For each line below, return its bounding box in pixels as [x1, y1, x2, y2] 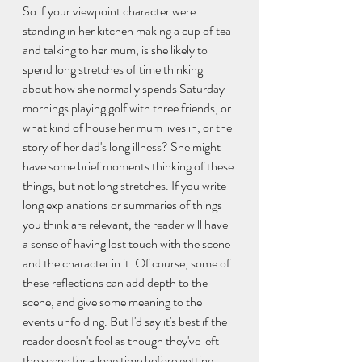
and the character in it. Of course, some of [23, 253, 233, 272]
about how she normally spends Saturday [23, 78, 227, 98]
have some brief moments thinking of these [23, 156, 236, 175]
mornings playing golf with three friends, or [23, 98, 234, 117]
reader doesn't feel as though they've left [23, 330, 221, 350]
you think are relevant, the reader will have [23, 214, 230, 234]
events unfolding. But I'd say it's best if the [23, 311, 229, 330]
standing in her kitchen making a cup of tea [23, 20, 234, 40]
